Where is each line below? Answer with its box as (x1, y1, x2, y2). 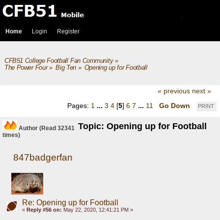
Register (57, 28, 80, 35)
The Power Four (4, 64, 48, 72)
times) (2, 132, 20, 139)
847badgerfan (13, 152, 73, 163)
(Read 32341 (38, 125, 75, 132)
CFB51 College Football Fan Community (4, 57, 113, 64)
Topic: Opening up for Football (78, 121, 207, 132)
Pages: (67, 101, 91, 110)
